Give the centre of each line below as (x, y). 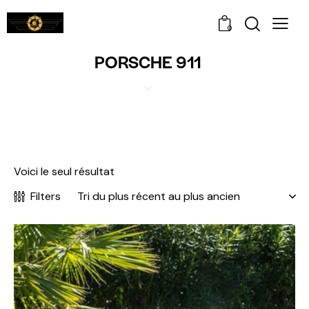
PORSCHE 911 (148, 62)
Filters (46, 197)
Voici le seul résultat (64, 172)
